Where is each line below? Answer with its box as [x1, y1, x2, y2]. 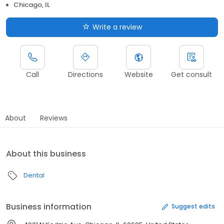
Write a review [92, 21, 142, 32]
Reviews [40, 112, 67, 123]
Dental [23, 170, 44, 180]
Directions [68, 69, 103, 79]
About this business [6, 147, 86, 159]
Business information [6, 200, 91, 212]
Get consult [171, 69, 212, 79]
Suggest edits [171, 202, 215, 211]
